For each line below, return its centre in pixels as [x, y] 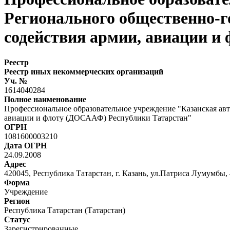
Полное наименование [45, 99]
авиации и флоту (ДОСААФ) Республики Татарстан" [98, 118]
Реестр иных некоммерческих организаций [84, 71]
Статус [17, 219]
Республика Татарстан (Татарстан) [65, 210]
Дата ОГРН [25, 145]
